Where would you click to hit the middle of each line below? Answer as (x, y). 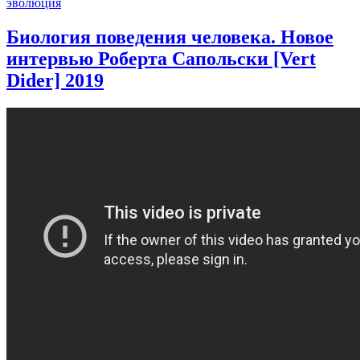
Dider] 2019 (55, 81)
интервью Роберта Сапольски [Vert (161, 59)
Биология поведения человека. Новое (170, 37)
